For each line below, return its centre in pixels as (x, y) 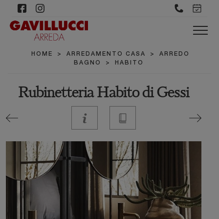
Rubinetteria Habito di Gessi (104, 94)
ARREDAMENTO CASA (106, 54)
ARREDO (175, 54)
